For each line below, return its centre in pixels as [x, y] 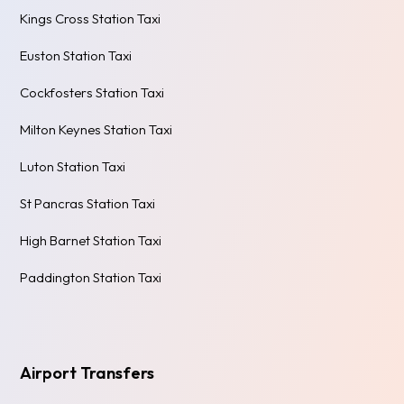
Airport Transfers [87, 372]
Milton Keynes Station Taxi [96, 129]
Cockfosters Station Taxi [92, 92]
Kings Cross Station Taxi [91, 18]
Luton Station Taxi [73, 166]
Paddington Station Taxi [91, 277]
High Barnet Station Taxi [91, 240]
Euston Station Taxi [76, 55]
